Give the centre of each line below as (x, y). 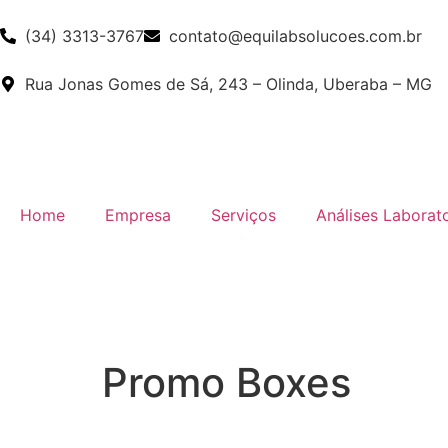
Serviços (243, 215)
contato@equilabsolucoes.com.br (295, 36)
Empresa (138, 215)
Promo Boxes (226, 382)
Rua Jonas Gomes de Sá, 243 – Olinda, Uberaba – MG (228, 84)
